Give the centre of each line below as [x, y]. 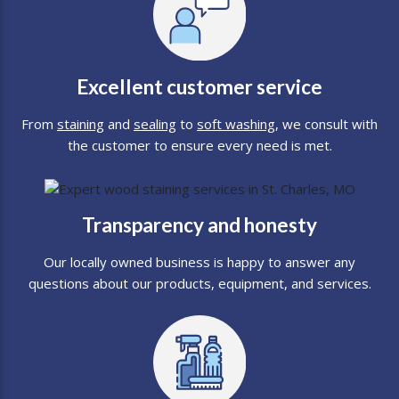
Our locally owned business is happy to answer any [199, 262]
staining [81, 124]
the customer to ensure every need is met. [199, 146]
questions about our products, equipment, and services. [199, 284]
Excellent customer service [199, 87]
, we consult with [326, 124]
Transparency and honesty [199, 225]
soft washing [236, 124]
